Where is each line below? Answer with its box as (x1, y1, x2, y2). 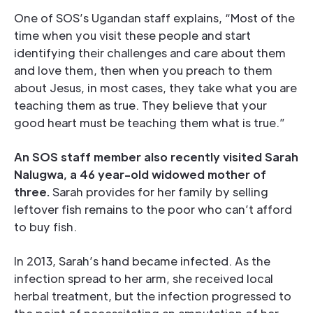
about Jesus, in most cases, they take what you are (14, 80, 297, 96)
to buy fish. (14, 219, 77, 235)
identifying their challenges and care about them (14, 45, 286, 61)
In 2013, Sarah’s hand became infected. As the (14, 254, 270, 269)
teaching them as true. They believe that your (14, 98, 267, 113)
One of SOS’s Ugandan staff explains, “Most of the (14, 10, 295, 26)
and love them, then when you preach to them (14, 63, 272, 78)
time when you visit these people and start (14, 28, 251, 43)
